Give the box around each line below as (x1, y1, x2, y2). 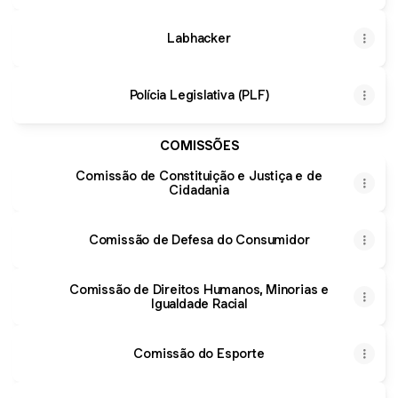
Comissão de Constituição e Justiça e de (76, 167, 322, 184)
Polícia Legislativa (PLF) (129, 86, 269, 103)
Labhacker (167, 29, 231, 46)
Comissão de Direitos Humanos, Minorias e (69, 281, 329, 298)
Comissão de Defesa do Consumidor (88, 231, 310, 248)
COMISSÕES (159, 137, 239, 154)
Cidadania (169, 181, 229, 198)
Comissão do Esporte (133, 345, 265, 362)
